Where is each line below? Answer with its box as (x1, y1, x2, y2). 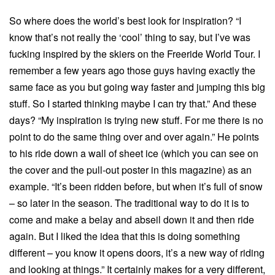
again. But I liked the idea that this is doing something (9, 228, 240, 243)
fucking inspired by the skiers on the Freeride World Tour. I (9, 46, 260, 61)
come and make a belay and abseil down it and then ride (9, 212, 254, 227)
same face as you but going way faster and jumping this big (9, 79, 265, 94)
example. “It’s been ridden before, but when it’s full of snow (9, 179, 263, 193)
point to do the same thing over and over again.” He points (9, 129, 259, 144)
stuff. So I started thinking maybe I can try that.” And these (9, 96, 257, 110)
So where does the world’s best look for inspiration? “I (9, 13, 241, 28)
